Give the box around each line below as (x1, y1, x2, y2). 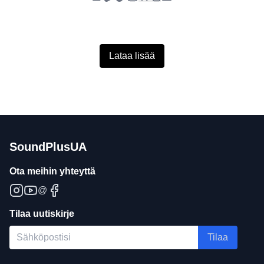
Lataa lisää (109, 51, 155, 61)
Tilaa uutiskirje (9, 209, 74, 219)
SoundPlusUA (9, 140, 87, 153)
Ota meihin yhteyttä (9, 166, 95, 176)
